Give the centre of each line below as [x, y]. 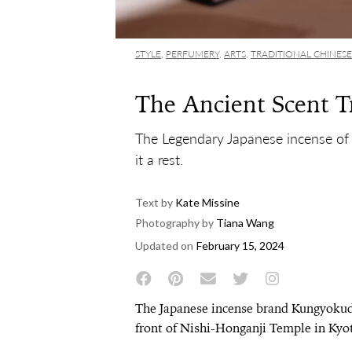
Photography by [174, 223]
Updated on [164, 246]
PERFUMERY [192, 54]
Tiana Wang [245, 223]
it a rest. [159, 159]
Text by [154, 202]
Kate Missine [206, 202]
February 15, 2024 [240, 246]
